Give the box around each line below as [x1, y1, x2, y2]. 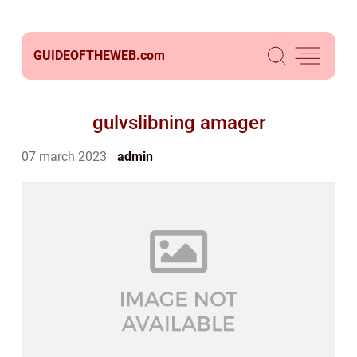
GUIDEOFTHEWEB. [33, 48, 140, 63]
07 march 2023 [22, 149, 110, 164]
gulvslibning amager [92, 112, 265, 134]
